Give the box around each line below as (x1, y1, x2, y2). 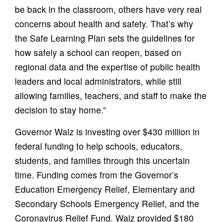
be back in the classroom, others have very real (15, 2, 202, 15)
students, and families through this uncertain (15, 154, 190, 166)
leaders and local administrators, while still (15, 74, 181, 87)
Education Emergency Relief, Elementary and (15, 182, 195, 195)
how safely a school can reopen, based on (15, 46, 181, 58)
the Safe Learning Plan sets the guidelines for (15, 31, 195, 44)
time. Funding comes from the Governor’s (15, 168, 178, 181)
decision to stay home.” (15, 103, 106, 116)
